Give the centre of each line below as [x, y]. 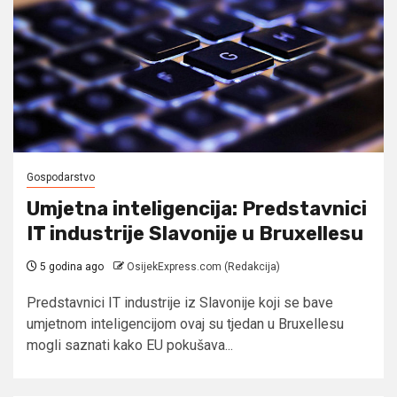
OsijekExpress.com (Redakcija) [203, 266]
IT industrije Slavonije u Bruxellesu [195, 233]
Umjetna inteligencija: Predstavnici [197, 208]
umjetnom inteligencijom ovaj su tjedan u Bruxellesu [185, 323]
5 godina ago [70, 266]
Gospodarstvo [61, 177]
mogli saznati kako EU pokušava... [130, 345]
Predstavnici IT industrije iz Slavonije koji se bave [180, 302]
